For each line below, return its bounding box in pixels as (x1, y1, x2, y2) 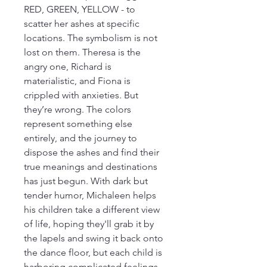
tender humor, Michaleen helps (24, 190, 159, 201)
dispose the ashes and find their (24, 147, 162, 158)
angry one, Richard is (24, 61, 114, 72)
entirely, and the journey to (24, 132, 139, 144)
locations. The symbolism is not (24, 32, 160, 44)
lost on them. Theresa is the (24, 46, 143, 58)
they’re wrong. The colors (24, 104, 133, 115)
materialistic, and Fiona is (24, 75, 133, 86)
